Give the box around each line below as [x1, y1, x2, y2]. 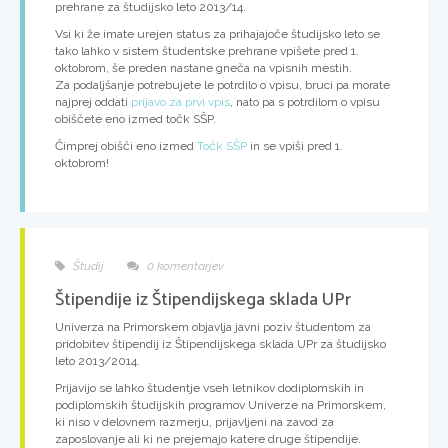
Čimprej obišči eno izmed [55, 139, 197, 154]
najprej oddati [55, 95, 131, 110]
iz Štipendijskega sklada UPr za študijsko [159, 337, 386, 352]
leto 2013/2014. [55, 354, 140, 369]
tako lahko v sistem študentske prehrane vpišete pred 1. [55, 44, 359, 59]
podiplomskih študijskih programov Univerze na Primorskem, [55, 398, 386, 413]
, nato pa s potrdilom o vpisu [230, 95, 380, 110]
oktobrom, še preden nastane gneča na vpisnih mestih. [55, 61, 352, 76]
